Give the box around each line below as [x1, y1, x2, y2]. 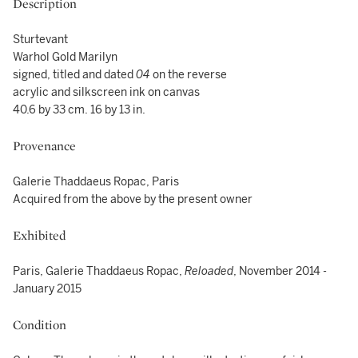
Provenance [13, 137, 76, 154]
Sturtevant [13, 33, 68, 46]
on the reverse [150, 68, 227, 82]
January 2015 [13, 282, 82, 296]
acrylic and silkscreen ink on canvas [13, 86, 200, 99]
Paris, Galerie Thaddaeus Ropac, [13, 265, 185, 278]
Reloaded [185, 265, 233, 278]
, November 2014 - [233, 265, 327, 278]
